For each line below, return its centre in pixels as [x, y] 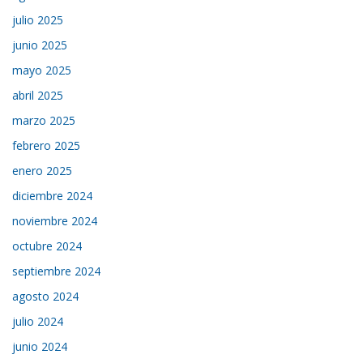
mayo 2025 [42, 70]
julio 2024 [38, 321]
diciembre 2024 [53, 195]
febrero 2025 [47, 145]
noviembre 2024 [55, 220]
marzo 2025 [44, 120]
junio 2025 [40, 45]
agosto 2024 [46, 296]
